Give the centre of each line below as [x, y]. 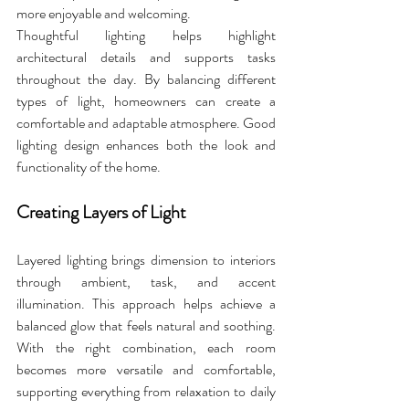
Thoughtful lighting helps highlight [146, 36]
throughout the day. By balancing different [146, 79]
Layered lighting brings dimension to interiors [146, 260]
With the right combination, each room [146, 348]
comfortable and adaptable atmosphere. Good [146, 123]
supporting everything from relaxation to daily [146, 392]
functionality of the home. [89, 167]
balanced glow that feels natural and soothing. [146, 326]
